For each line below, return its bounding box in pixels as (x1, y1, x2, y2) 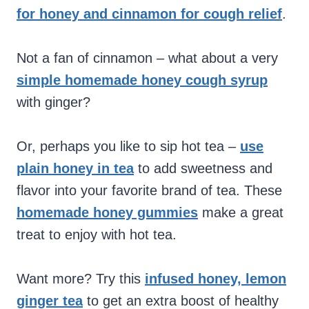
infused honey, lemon (145, 271, 286, 287)
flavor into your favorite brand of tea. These (17, 183, 282, 199)
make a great (198, 205, 283, 221)
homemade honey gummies (17, 205, 198, 221)
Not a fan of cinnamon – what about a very (17, 50, 278, 66)
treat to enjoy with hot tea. (17, 227, 177, 243)
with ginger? (17, 94, 90, 110)
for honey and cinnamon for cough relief (17, 6, 282, 22)
